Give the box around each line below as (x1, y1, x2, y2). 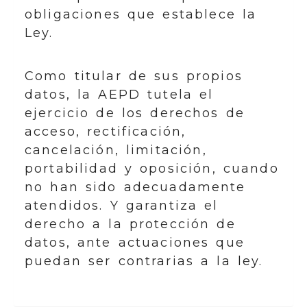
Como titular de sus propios (25, 69, 243, 84)
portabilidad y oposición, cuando (25, 161, 279, 176)
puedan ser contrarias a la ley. (25, 254, 263, 269)
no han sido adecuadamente (25, 180, 246, 195)
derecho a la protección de (25, 217, 236, 232)
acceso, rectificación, (25, 124, 186, 139)
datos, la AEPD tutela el (25, 87, 214, 102)
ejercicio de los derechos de (25, 106, 245, 121)
